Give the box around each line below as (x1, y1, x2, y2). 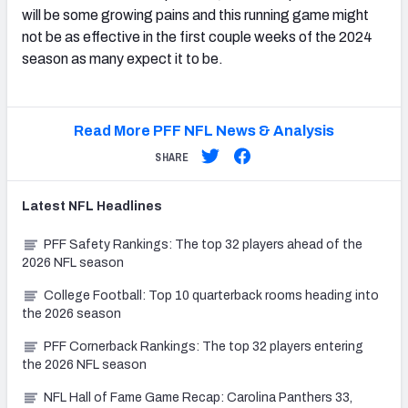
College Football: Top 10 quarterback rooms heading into (44, 289, 379, 303)
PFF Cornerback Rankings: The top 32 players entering (44, 340, 363, 354)
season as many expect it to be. (22, 51, 223, 67)
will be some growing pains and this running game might (22, 7, 369, 24)
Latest (22, 199, 68, 214)
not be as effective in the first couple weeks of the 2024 (22, 29, 372, 46)
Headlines (94, 199, 162, 214)
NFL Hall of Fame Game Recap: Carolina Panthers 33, (44, 391, 352, 405)
